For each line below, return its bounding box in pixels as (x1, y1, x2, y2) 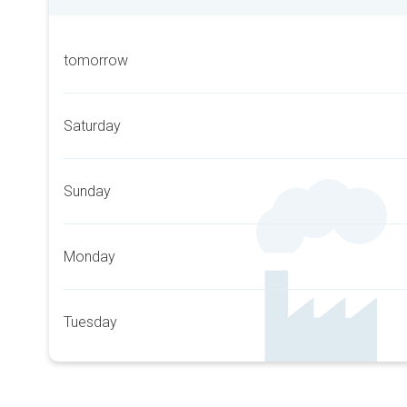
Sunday (64, 183, 111, 200)
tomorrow (64, 52, 128, 69)
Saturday (64, 117, 121, 134)
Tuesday (64, 313, 117, 331)
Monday (64, 248, 115, 265)
